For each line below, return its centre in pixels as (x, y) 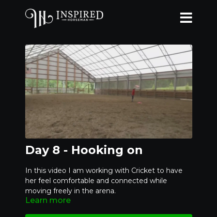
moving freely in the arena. (70, 191)
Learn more (48, 201)
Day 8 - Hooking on (84, 150)
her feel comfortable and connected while (96, 181)
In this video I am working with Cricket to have (104, 171)
